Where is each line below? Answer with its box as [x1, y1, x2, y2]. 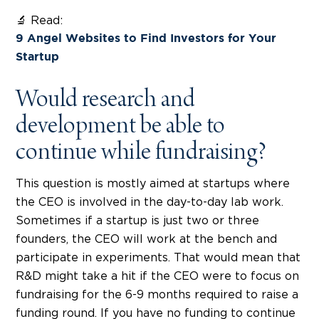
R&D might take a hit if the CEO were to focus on [16, 271, 299, 283]
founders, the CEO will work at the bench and [16, 234, 277, 246]
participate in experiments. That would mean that [16, 252, 300, 264]
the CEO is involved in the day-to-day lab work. [16, 197, 283, 209]
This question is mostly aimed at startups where [16, 178, 290, 190]
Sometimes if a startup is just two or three [16, 215, 259, 227]
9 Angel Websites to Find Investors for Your [16, 33, 276, 45]
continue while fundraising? [16, 141, 266, 168]
